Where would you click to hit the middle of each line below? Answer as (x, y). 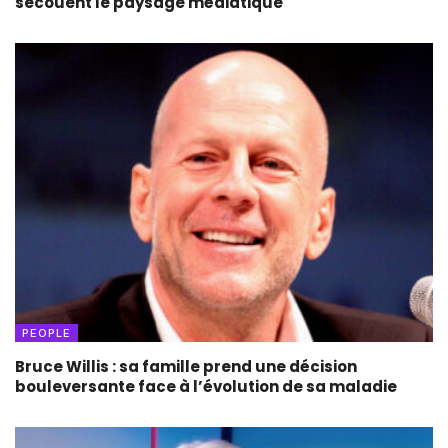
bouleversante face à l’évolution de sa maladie (206, 387)
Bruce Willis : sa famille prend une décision (186, 367)
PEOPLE (46, 333)
